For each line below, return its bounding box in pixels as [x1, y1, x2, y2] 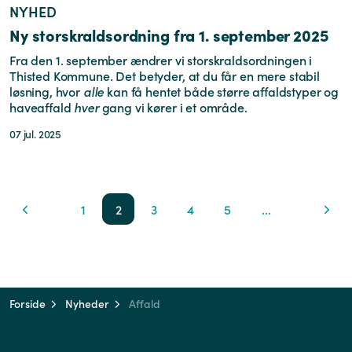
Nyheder [65, 295, 109, 311]
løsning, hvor [9, 82, 83, 100]
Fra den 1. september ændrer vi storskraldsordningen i [9, 51, 313, 68]
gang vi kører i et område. [98, 98, 247, 115]
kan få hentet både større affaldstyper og [104, 82, 339, 100]
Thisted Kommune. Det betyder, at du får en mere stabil [9, 67, 320, 84]
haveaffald [9, 98, 75, 115]
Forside [9, 295, 46, 311]
